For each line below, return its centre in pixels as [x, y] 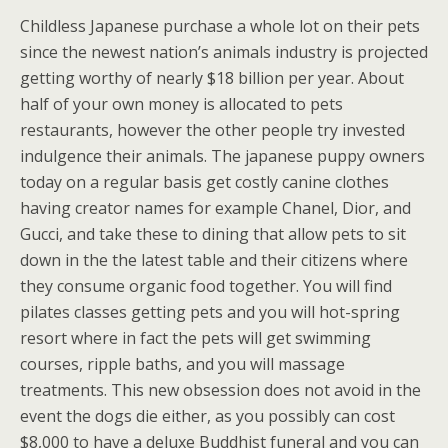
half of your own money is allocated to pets [181, 103]
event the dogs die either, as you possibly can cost [207, 415]
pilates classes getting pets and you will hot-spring [210, 311]
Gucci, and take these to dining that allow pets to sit [213, 233]
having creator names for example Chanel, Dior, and [215, 207]
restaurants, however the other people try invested [212, 129]
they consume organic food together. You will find [206, 285]
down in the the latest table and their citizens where [214, 259]
